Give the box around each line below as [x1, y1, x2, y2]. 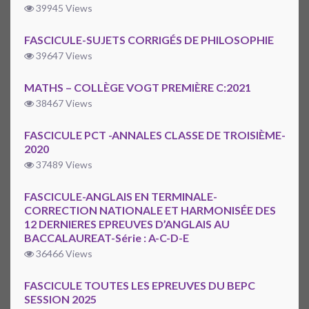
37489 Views [34, 159, 92, 171]
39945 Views [34, 2, 92, 14]
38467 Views [34, 97, 92, 110]
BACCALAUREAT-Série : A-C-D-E [24, 231, 189, 245]
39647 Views [34, 50, 92, 62]
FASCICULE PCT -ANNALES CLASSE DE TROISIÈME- [24, 128, 286, 142]
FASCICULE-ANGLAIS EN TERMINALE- [24, 190, 217, 203]
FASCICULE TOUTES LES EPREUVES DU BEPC [24, 279, 255, 292]
